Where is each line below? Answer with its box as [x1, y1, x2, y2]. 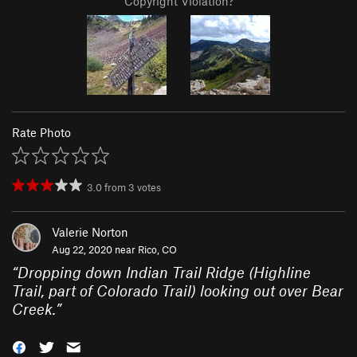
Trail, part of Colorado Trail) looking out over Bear [12, 281, 343, 300]
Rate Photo [12, 125, 71, 140]
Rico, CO [138, 243, 177, 257]
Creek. [12, 300, 56, 319]
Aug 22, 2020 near [52, 243, 138, 257]
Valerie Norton [52, 225, 128, 240]
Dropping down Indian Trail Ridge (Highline [18, 263, 311, 282]
